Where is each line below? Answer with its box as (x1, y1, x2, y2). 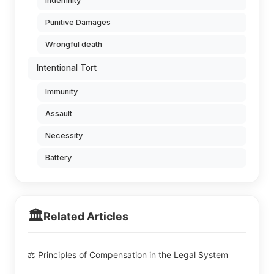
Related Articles (43, 209, 128, 223)
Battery (45, 152, 72, 162)
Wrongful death (45, 39, 102, 49)
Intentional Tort (37, 62, 97, 73)
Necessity (45, 130, 83, 140)
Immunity (45, 86, 78, 96)
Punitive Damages (45, 17, 111, 27)
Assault (45, 108, 72, 118)
